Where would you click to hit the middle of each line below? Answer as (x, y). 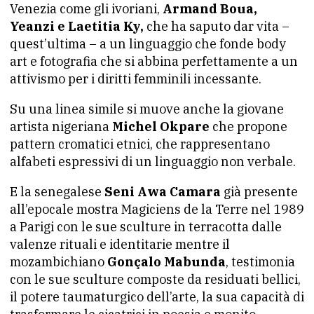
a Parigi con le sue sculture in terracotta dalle (146, 226)
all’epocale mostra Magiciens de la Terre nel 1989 (157, 209)
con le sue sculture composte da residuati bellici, (155, 279)
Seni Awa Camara (163, 191)
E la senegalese (57, 191)
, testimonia (260, 261)
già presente (259, 191)
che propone (248, 126)
